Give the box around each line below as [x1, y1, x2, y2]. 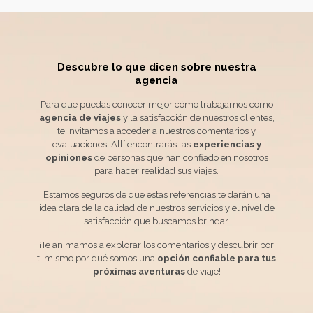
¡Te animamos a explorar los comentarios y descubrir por [39, 239, 274, 250]
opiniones [45, 152, 92, 163]
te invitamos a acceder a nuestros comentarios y [57, 125, 256, 136]
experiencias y [192, 138, 261, 150]
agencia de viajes [38, 112, 121, 123]
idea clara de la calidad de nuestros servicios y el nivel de [38, 202, 275, 213]
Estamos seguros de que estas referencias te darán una [43, 189, 270, 200]
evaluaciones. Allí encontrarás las [52, 138, 193, 150]
